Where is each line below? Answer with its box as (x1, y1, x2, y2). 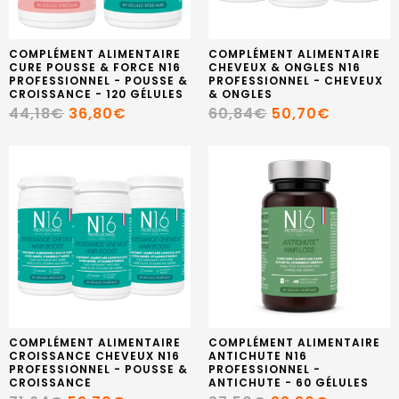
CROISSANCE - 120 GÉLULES (9, 85, 183, 102)
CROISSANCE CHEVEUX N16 (9, 347, 180, 363)
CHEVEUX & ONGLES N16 (208, 59, 361, 75)
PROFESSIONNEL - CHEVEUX (208, 72, 383, 88)
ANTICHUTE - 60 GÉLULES (208, 374, 369, 390)
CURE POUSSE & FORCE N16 (9, 59, 181, 75)
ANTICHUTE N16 (208, 347, 307, 363)
